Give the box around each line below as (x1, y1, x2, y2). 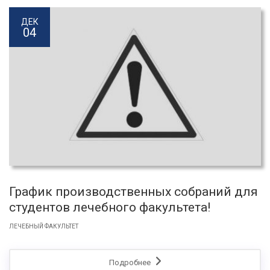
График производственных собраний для (9, 184, 258, 199)
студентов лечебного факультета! (9, 200, 210, 215)
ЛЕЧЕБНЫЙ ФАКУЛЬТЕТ (9, 223, 78, 230)
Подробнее (108, 258, 152, 268)
